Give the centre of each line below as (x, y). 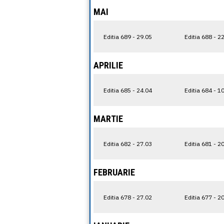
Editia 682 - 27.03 (127, 143)
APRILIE (108, 65)
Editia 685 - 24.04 (127, 90)
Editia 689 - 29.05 (127, 36)
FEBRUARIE (114, 172)
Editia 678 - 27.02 (127, 197)
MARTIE (108, 119)
